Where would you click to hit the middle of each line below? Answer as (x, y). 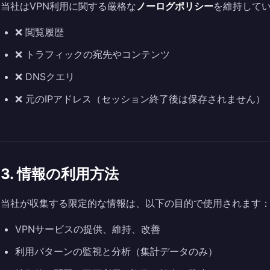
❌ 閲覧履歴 (39, 32)
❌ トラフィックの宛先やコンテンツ (93, 54)
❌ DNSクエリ (45, 77)
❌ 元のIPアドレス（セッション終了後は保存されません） (140, 99)
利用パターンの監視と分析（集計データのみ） (116, 251)
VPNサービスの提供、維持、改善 (88, 229)
